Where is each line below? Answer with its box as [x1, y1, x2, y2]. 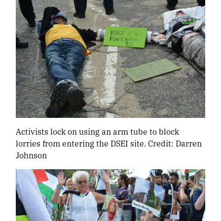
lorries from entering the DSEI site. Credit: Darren [16, 138, 202, 149]
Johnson [16, 149, 47, 161]
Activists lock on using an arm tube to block [16, 126, 179, 138]
